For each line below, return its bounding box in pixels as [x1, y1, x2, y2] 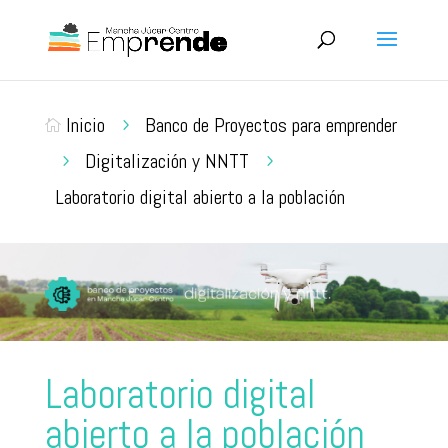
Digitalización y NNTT [84, 148, 249, 174]
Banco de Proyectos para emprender [144, 112, 397, 138]
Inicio [65, 112, 105, 138]
